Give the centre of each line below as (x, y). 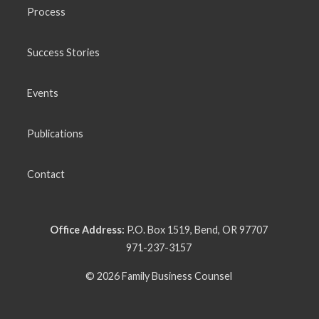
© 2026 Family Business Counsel (159, 276)
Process (46, 11)
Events (43, 93)
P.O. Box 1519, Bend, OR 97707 (196, 229)
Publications (55, 133)
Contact (46, 174)
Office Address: (87, 229)
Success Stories (63, 52)
